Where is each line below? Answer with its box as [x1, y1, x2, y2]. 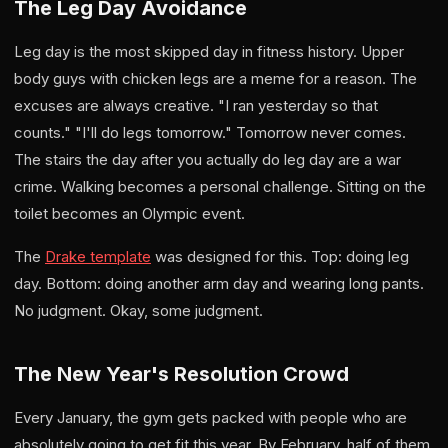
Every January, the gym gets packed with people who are [14, 408, 407, 427]
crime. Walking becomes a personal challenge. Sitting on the [14, 177, 426, 196]
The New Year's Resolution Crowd [14, 362, 349, 386]
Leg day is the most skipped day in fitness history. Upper [14, 42, 404, 61]
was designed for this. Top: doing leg [151, 247, 409, 266]
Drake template [45, 247, 151, 266]
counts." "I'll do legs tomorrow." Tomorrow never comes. [14, 123, 406, 142]
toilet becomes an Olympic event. [14, 204, 245, 223]
